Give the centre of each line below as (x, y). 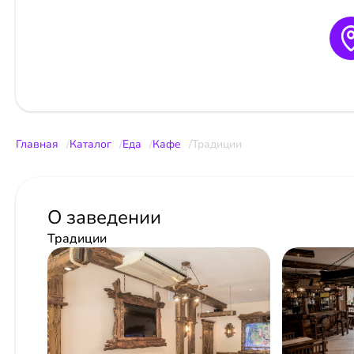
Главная (37, 144)
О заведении (104, 217)
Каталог (90, 144)
